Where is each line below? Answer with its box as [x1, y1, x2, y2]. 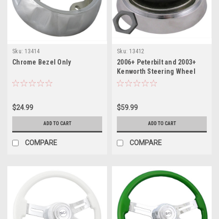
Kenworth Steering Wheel [117, 67, 196, 75]
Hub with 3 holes [117, 76, 167, 85]
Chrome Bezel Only [12, 58, 71, 66]
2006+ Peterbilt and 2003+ [117, 58, 197, 66]
